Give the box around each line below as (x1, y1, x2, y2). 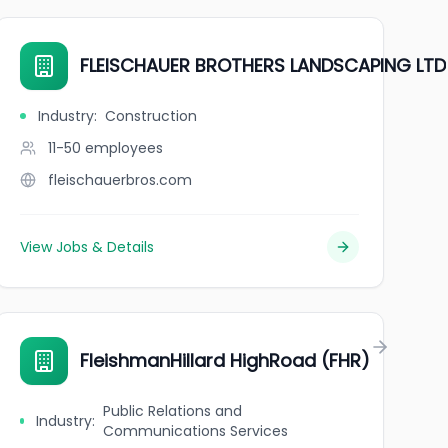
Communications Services (103, 421, 289, 441)
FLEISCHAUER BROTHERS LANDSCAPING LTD (79, 53, 446, 78)
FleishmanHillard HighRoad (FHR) (79, 348, 370, 373)
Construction (104, 106, 197, 126)
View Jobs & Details (19, 237, 154, 257)
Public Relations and (103, 401, 243, 421)
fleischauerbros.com (47, 170, 192, 190)
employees (84, 138, 163, 158)
